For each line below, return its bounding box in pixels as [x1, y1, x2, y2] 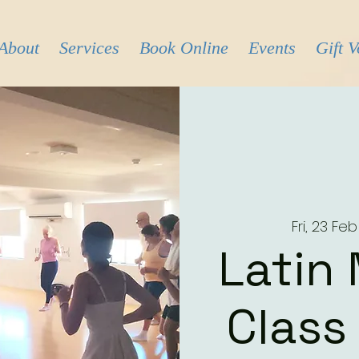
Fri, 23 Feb [291, 216, 357, 236]
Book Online [139, 38, 228, 58]
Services [59, 38, 119, 58]
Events [248, 38, 296, 58]
